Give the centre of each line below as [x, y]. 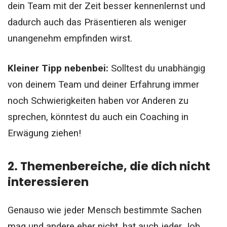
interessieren [48, 182]
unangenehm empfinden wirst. [70, 38]
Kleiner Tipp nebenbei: [59, 68]
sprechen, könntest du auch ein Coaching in [98, 117]
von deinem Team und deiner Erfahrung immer [103, 84]
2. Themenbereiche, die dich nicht [109, 166]
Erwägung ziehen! [44, 133]
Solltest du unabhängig [158, 68]
